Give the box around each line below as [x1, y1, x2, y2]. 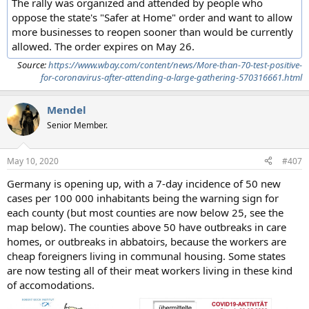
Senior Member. [47, 119, 108, 132]
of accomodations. [7, 277, 94, 292]
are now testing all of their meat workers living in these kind [7, 263, 292, 277]
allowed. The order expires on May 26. [12, 39, 195, 54]
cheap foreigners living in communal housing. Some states [7, 248, 286, 263]
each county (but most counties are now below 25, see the [7, 205, 283, 219]
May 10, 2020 [7, 154, 59, 167]
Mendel [47, 103, 86, 117]
